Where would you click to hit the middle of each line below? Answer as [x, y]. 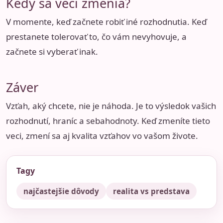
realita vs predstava [151, 191]
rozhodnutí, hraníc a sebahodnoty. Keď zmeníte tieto [108, 120]
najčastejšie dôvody [61, 191]
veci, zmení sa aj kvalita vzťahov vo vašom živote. [102, 135]
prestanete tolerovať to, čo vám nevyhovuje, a [96, 37]
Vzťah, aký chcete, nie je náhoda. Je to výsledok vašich [111, 106]
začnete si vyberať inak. [52, 52]
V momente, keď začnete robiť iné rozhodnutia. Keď [106, 22]
